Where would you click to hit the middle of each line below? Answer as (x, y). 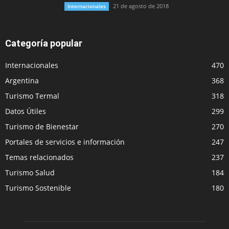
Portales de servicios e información (65, 142)
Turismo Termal (32, 96)
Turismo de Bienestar (42, 127)
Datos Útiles (26, 111)
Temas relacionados (39, 157)
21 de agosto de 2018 (141, 6)
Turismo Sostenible (38, 188)
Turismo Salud (30, 173)
